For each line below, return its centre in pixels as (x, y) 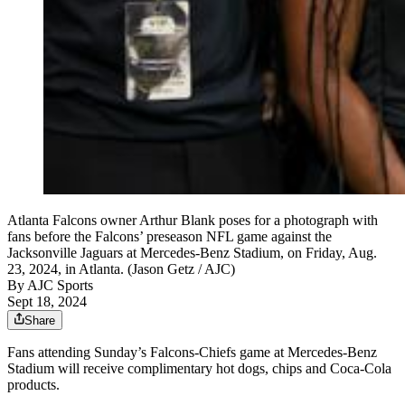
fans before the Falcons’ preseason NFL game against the (170, 236)
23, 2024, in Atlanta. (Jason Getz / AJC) (121, 268)
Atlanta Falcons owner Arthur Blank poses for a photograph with (193, 220)
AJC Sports (60, 285)
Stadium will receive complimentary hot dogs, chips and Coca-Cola (199, 368)
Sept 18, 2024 (47, 301)
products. (33, 384)
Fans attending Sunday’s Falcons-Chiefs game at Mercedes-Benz (192, 352)
